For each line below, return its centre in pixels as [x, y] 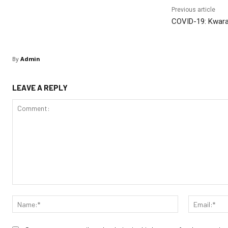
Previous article [193, 10]
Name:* [191, 201]
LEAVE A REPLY [40, 88]
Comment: [29, 190]
